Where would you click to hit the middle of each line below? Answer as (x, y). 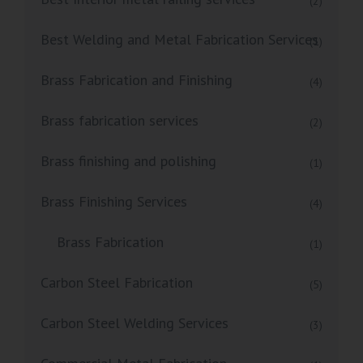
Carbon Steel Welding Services (135, 323)
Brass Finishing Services (114, 202)
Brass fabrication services (120, 121)
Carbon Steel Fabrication (117, 283)
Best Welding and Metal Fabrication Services (179, 40)
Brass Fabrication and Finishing (137, 80)
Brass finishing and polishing (128, 161)
